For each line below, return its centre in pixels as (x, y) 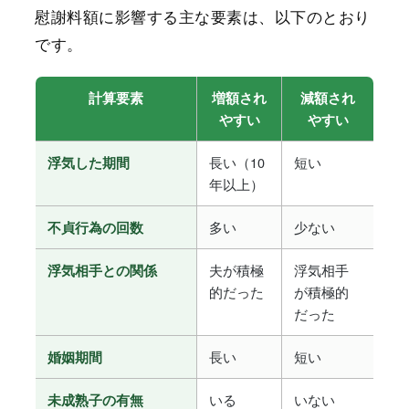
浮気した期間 (89, 163)
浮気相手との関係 (102, 271)
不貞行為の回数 (95, 228)
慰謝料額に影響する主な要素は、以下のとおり (203, 16)
